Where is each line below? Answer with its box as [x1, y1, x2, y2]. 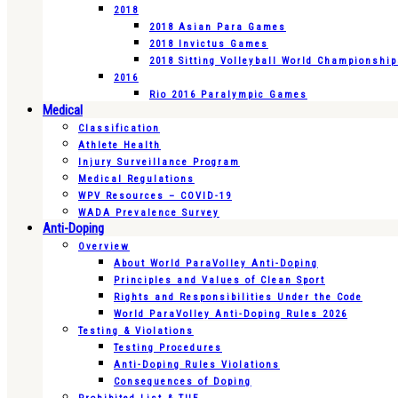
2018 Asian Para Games [149, 21, 286, 34]
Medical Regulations [78, 173, 195, 186]
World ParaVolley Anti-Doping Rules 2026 [114, 308, 347, 321]
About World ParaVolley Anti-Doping [114, 258, 318, 270]
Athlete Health [78, 139, 161, 152]
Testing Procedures [114, 342, 222, 354]
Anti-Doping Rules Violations [114, 359, 280, 371]
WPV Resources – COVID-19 [78, 190, 232, 203]
